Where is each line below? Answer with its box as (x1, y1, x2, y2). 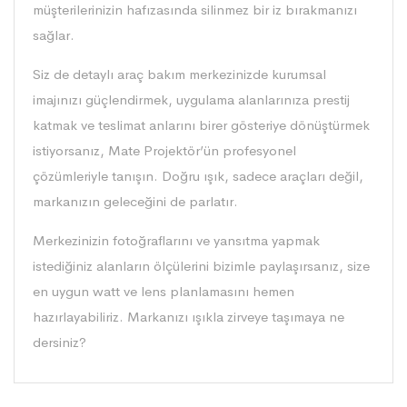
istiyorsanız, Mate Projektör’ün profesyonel (33, 142, 296, 160)
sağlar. (33, 26, 74, 45)
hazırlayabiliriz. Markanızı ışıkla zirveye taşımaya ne (33, 308, 344, 326)
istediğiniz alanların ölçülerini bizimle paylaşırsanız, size (33, 257, 370, 275)
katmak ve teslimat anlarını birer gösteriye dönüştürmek (33, 116, 370, 134)
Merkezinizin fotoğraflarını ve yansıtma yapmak (33, 232, 320, 250)
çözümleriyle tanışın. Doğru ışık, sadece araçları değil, (33, 167, 363, 185)
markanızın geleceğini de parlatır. (33, 193, 238, 211)
